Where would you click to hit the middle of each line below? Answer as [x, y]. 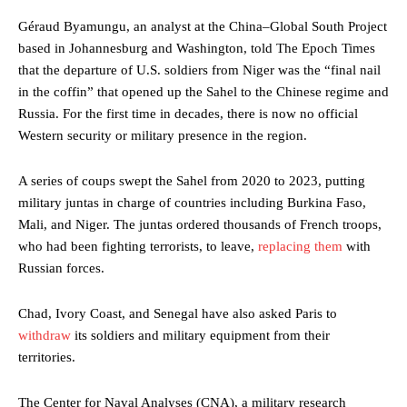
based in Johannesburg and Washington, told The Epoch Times [197, 49]
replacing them [300, 247]
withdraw [45, 336]
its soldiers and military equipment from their [200, 336]
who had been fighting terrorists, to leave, [138, 247]
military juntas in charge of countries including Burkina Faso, [192, 203]
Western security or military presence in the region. [163, 136]
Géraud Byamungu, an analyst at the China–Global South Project [203, 27]
